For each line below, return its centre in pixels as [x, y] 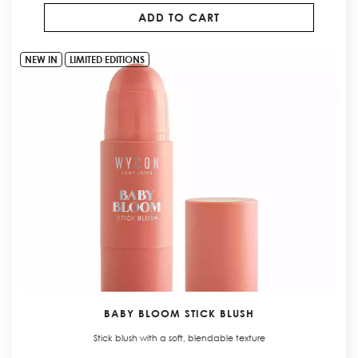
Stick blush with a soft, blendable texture [179, 338]
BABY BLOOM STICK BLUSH [179, 314]
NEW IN [41, 59]
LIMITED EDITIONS [107, 59]
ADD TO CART [179, 17]
